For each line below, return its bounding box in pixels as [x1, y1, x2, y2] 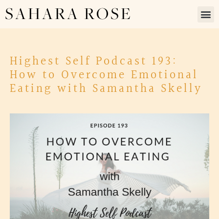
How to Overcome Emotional [10, 66, 198, 85]
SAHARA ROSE [5, 5, 132, 22]
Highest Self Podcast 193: [10, 52, 177, 71]
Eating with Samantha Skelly [10, 80, 202, 98]
